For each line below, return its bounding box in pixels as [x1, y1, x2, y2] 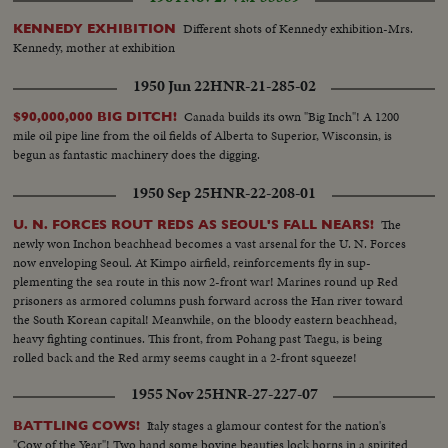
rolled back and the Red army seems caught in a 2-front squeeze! [13, 347, 358, 367]
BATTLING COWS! [13, 417, 141, 433]
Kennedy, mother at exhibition [13, 38, 176, 58]
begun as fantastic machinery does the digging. [13, 145, 261, 165]
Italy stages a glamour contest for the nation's [147, 415, 387, 435]
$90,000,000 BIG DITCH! [13, 109, 178, 125]
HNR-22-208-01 [210, 181, 316, 204]
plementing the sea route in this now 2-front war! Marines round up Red [13, 271, 399, 291]
